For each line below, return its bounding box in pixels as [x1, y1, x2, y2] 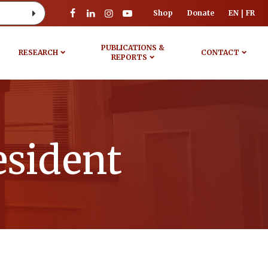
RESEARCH [18, 48, 58, 57]
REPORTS [111, 53, 148, 62]
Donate [187, 8, 214, 17]
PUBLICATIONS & [101, 43, 165, 52]
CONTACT [200, 48, 239, 57]
